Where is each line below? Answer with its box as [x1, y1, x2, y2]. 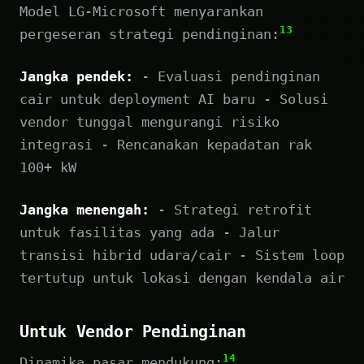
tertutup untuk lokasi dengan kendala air [19, 269, 344, 286]
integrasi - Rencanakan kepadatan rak [19, 136, 312, 153]
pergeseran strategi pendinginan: [19, 25, 279, 42]
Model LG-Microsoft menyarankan [19, 2, 263, 19]
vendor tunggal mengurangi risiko [19, 113, 279, 130]
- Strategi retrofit [149, 201, 312, 218]
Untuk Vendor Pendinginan [19, 321, 246, 341]
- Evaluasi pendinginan [133, 67, 320, 84]
